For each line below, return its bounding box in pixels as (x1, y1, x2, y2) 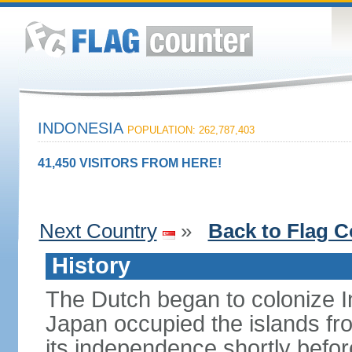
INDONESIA (37, 119, 127, 137)
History (51, 253, 130, 278)
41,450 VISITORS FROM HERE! (37, 156, 222, 170)
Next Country (38, 219, 157, 243)
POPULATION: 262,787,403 (126, 124, 255, 136)
